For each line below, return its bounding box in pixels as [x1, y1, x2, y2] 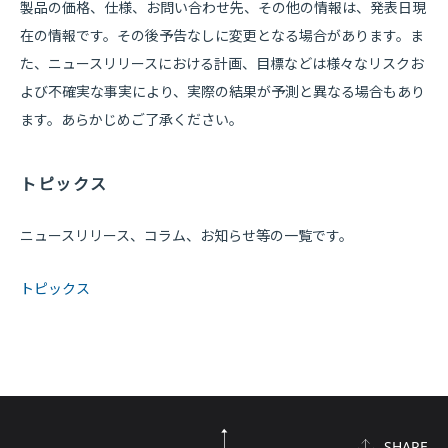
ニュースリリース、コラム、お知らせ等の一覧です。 [20, 226, 353, 245]
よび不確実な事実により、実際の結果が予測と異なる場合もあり [20, 82, 425, 101]
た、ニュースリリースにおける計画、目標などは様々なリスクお [20, 54, 424, 73]
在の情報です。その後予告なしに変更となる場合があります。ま [20, 26, 424, 45]
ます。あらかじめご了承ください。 [20, 110, 243, 129]
